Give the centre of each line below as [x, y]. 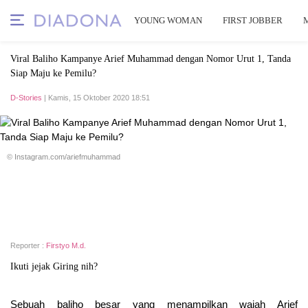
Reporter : [28, 245]
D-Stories [26, 98]
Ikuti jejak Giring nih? [54, 266]
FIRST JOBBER [253, 20]
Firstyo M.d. [66, 245]
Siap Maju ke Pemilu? [53, 73]
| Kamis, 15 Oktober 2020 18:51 [96, 98]
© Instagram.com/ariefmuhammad [64, 157]
